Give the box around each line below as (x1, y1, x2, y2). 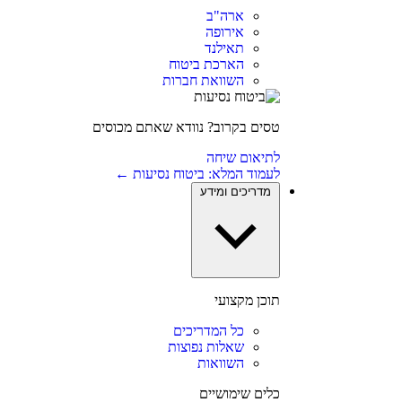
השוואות (197, 355, 244, 371)
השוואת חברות (162, 73, 244, 88)
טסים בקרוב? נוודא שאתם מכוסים (92, 119, 280, 135)
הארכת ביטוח (168, 57, 244, 72)
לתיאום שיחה (205, 150, 280, 165)
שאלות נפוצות (167, 339, 244, 354)
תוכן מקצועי (214, 293, 280, 308)
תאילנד (204, 40, 244, 56)
